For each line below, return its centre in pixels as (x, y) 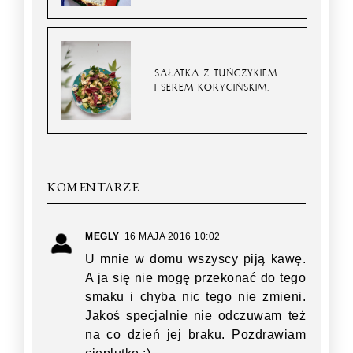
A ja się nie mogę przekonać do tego (195, 277)
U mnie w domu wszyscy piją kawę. (195, 258)
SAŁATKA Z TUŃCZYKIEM (216, 72)
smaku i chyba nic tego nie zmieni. (195, 296)
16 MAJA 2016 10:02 (172, 236)
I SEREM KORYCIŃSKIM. (212, 87)
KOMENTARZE (93, 187)
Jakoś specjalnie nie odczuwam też (195, 315)
